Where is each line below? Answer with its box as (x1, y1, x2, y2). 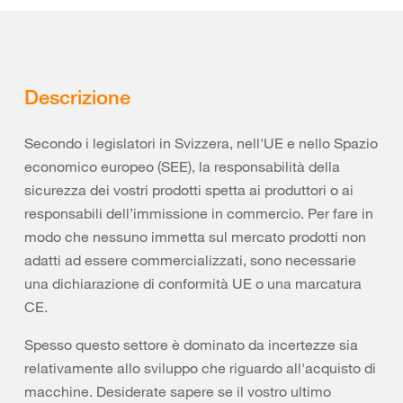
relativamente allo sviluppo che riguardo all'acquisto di (24, 359, 376, 377)
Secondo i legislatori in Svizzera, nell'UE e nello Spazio (24, 134, 378, 152)
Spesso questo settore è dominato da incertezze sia (24, 336, 358, 354)
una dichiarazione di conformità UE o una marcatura (24, 274, 362, 292)
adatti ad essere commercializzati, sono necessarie (24, 251, 356, 269)
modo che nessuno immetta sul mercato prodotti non (24, 228, 366, 246)
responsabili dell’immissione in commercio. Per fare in (24, 204, 373, 222)
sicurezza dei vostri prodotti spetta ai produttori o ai (24, 181, 354, 199)
